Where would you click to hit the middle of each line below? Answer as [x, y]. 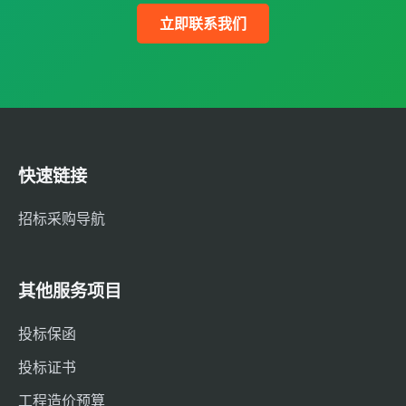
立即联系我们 [203, 24]
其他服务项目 [70, 291]
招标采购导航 [62, 219]
